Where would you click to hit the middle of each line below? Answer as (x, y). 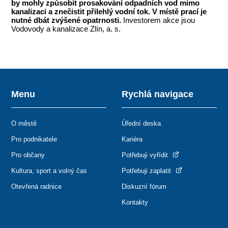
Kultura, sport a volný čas (49, 171)
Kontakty (135, 203)
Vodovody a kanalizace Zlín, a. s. (66, 29)
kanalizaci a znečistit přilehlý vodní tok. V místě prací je (109, 12)
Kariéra (132, 139)
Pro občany (28, 155)
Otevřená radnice (37, 187)
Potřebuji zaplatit (147, 171)
